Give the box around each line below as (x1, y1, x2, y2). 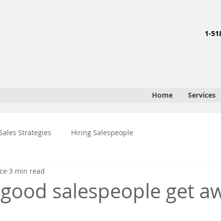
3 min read (9, 166, 45, 176)
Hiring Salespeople (71, 128, 133, 137)
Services (188, 90, 216, 100)
